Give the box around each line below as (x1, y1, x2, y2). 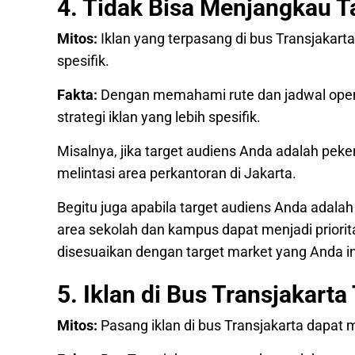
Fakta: (57, 86, 97, 103)
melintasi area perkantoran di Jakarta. (57, 165, 300, 181)
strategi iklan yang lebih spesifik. (57, 109, 264, 125)
